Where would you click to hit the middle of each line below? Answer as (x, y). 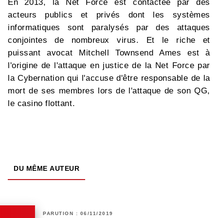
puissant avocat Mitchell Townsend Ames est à (109, 53)
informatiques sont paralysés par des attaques (109, 28)
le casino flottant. (42, 104)
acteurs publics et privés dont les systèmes (109, 15)
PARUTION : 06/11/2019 (78, 214)
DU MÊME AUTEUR (46, 169)
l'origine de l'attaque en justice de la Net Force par (109, 66)
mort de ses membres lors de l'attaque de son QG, (109, 91)
